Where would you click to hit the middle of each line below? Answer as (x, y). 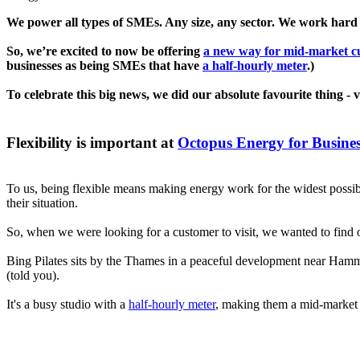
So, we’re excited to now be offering (103, 51)
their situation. (42, 203)
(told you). (33, 276)
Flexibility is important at (92, 143)
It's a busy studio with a (67, 305)
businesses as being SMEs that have (103, 65)
